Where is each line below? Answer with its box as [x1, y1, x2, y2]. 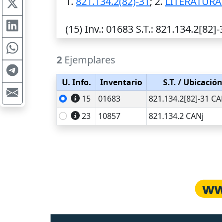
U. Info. [61, 77, 91, 88]
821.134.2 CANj [149, 111, 204, 121]
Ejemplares [62, 53, 115, 66]
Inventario [100, 77, 142, 88]
